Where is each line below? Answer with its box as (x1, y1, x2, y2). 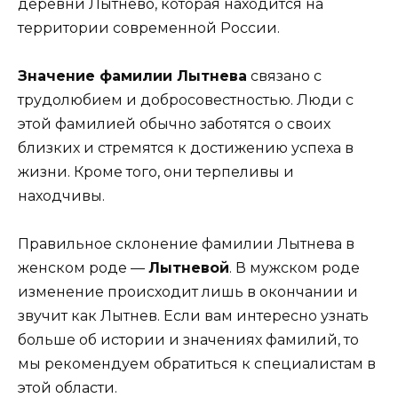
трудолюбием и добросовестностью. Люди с (18, 91, 354, 108)
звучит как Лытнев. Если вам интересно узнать (18, 306, 369, 324)
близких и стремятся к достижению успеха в (18, 139, 354, 156)
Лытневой (148, 259, 229, 276)
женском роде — (18, 259, 148, 276)
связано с (247, 67, 322, 84)
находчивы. (18, 187, 105, 204)
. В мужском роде (229, 259, 360, 276)
